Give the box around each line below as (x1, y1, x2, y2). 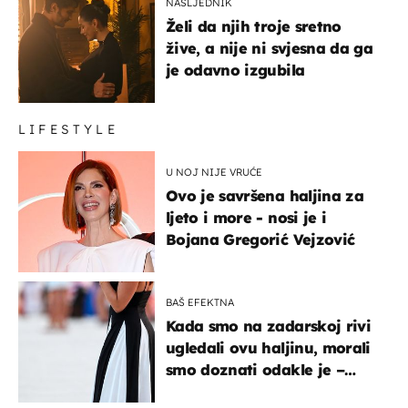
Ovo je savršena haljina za (166, 186, 363, 205)
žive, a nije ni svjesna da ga (166, 38, 372, 57)
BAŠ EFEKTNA (166, 295, 234, 309)
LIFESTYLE (18, 120, 118, 138)
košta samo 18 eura (166, 382, 312, 401)
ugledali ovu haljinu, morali (166, 338, 371, 357)
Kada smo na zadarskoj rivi (166, 316, 371, 335)
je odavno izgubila (166, 60, 305, 79)
